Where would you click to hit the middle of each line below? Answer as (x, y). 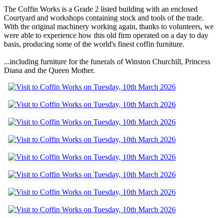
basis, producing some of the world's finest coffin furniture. (94, 44)
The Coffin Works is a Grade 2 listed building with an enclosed (101, 9)
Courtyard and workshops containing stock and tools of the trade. (104, 18)
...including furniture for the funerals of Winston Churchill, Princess (107, 61)
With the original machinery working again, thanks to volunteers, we (109, 26)
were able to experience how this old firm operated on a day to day (106, 35)
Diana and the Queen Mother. (49, 70)
